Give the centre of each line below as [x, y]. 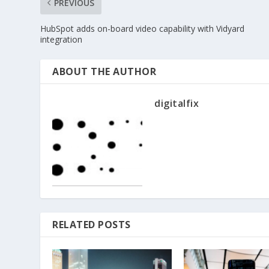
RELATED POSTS [92, 225]
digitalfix [177, 104]
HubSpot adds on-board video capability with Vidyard [143, 29]
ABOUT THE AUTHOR [104, 72]
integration [62, 40]
